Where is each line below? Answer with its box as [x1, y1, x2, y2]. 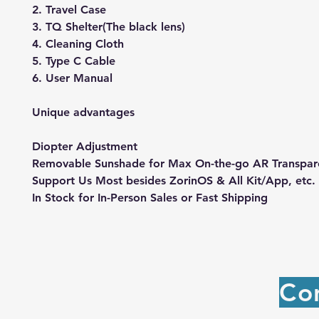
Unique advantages [32, 105, 135, 119]
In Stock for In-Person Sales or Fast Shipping [32, 190, 268, 204]
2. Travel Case [32, 2, 106, 16]
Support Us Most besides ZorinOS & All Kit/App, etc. [32, 173, 315, 187]
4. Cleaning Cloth [32, 36, 124, 51]
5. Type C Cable [32, 53, 115, 68]
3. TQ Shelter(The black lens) [32, 19, 185, 33]
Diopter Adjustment [32, 139, 137, 153]
